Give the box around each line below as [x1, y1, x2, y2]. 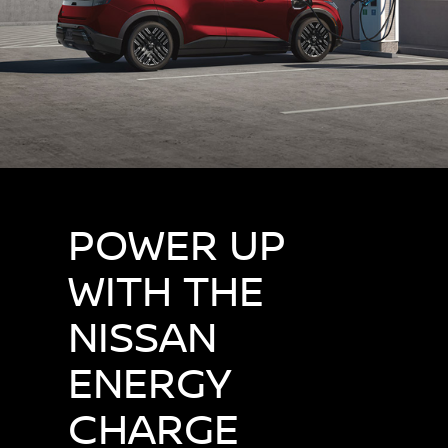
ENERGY [68, 352, 230, 411]
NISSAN [68, 306, 217, 365]
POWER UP [68, 214, 286, 273]
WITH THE [68, 260, 264, 319]
